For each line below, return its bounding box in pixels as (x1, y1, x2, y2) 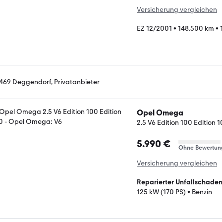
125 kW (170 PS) (137, 187, 186, 196)
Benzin (192, 187, 212, 196)
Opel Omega (137, 108, 183, 117)
